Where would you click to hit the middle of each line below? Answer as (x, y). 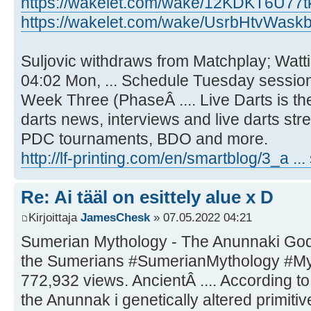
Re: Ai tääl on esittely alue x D (147, 197)
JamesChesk (115, 218)
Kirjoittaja (54, 218)
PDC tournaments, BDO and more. (144, 138)
